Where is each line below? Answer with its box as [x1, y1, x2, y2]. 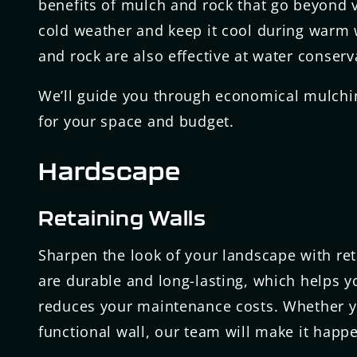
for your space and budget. [38, 112, 234, 131]
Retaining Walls [38, 206, 206, 229]
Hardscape [38, 156, 182, 185]
